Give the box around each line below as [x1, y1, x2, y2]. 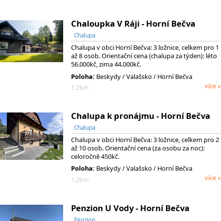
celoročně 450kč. [71, 152, 119, 161]
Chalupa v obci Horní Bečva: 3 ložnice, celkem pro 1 [71, 43, 219, 52]
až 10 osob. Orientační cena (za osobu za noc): [71, 144, 205, 153]
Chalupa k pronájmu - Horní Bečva [71, 110, 210, 122]
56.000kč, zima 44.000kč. [71, 60, 141, 69]
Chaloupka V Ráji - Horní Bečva [71, 18, 195, 30]
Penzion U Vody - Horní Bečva [71, 202, 189, 214]
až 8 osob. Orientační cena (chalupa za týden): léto [71, 51, 217, 61]
